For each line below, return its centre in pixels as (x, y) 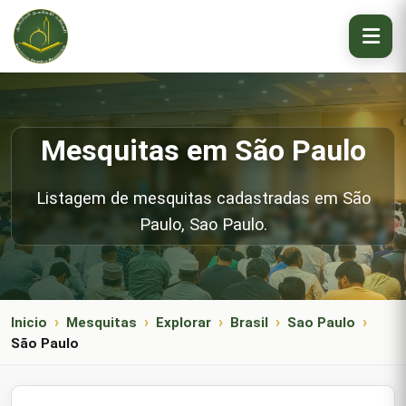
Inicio (29, 322)
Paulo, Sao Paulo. (203, 224)
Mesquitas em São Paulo (203, 150)
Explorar (184, 322)
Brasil (249, 322)
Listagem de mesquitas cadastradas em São (203, 198)
